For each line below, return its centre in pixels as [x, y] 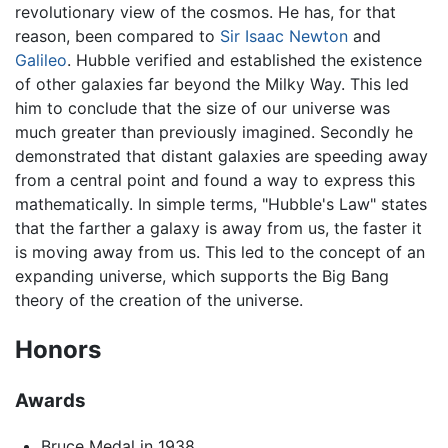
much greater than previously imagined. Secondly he [214, 131]
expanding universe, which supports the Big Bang [202, 275]
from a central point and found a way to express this [215, 179]
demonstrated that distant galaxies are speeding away [221, 155]
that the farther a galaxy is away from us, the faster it [218, 227]
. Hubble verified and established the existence [244, 59]
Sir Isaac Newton [284, 35]
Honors [58, 349]
